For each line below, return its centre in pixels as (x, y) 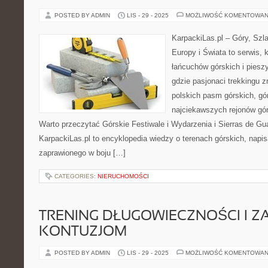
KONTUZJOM (83, 232)
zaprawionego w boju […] (82, 153)
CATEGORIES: (76, 176)
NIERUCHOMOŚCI (123, 176)
